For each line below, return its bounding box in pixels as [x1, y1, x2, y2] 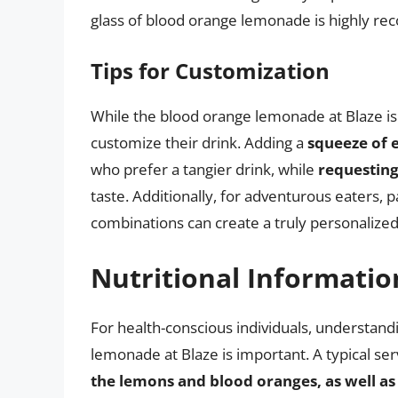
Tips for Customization [91, 56, 330, 86]
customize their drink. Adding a [91, 132, 307, 154]
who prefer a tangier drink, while [91, 159, 318, 180]
